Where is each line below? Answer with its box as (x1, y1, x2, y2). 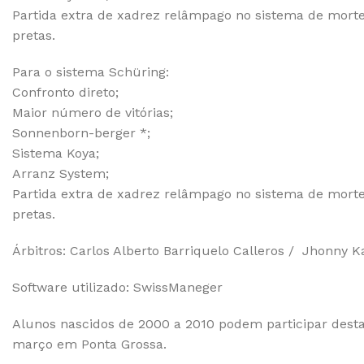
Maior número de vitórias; (12, 105, 173, 120)
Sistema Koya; (12, 145, 99, 161)
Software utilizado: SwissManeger (12, 279, 223, 295)
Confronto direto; (12, 84, 119, 100)
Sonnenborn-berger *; (12, 125, 150, 141)
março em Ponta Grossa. (12, 336, 167, 352)
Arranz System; (12, 166, 109, 181)
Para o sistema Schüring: (12, 64, 169, 80)
